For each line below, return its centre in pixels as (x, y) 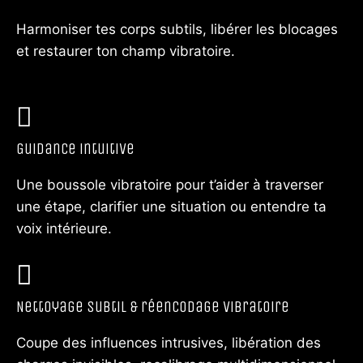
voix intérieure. (64, 229)
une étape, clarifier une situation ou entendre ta (171, 207)
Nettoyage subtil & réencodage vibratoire (153, 307)
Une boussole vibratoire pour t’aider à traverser (170, 185)
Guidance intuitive (75, 149)
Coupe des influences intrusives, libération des (169, 343)
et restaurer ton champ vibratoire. (126, 51)
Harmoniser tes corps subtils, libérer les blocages (177, 30)
